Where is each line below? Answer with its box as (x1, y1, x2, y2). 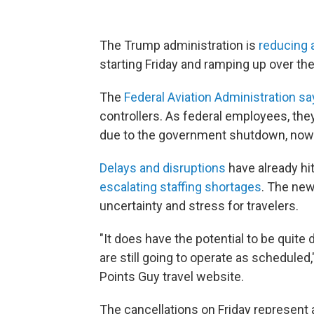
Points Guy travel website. (100, 269, 244, 284)
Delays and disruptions (100, 161, 226, 175)
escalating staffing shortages (100, 179, 261, 194)
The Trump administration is (100, 38, 259, 53)
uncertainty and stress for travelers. (100, 198, 299, 213)
